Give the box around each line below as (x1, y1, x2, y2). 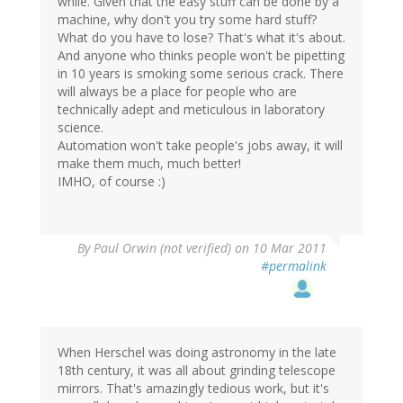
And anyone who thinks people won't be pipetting (58, 46, 345, 64)
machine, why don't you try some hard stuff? (58, 10, 317, 28)
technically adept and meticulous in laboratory (58, 100, 325, 118)
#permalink (261, 256, 327, 274)
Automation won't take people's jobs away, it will (58, 136, 343, 154)
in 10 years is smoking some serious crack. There (58, 64, 344, 82)
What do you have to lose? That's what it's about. (58, 28, 345, 46)
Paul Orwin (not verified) (94, 238, 231, 256)
